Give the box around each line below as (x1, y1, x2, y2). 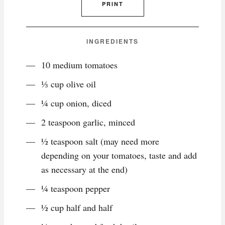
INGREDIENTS (86, 37, 139, 46)
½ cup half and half (41, 201, 113, 214)
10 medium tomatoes (41, 59, 118, 71)
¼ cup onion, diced (41, 97, 111, 109)
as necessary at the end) (41, 163, 128, 176)
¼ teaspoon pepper (41, 182, 110, 195)
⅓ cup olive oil (41, 78, 96, 90)
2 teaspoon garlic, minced (41, 116, 135, 129)
